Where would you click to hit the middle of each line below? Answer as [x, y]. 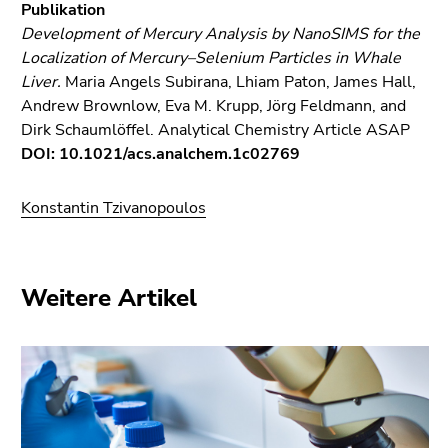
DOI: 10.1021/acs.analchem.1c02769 [160, 153]
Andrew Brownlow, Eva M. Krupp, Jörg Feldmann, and [213, 105]
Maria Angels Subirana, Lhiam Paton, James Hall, [238, 81]
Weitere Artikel [109, 297]
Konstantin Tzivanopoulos [113, 207]
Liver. [41, 81]
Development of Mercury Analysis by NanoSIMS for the [220, 33]
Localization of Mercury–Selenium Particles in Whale [211, 57]
